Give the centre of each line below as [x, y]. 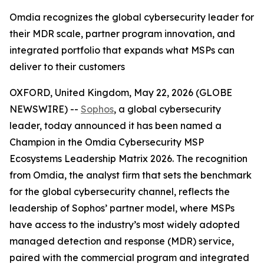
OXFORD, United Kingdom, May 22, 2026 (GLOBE [121, 93]
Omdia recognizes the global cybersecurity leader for [132, 17]
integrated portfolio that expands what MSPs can [122, 50]
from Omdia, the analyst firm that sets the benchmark [131, 175]
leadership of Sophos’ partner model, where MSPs [122, 208]
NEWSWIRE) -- [45, 109]
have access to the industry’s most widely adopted [125, 225]
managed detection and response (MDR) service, [122, 241]
